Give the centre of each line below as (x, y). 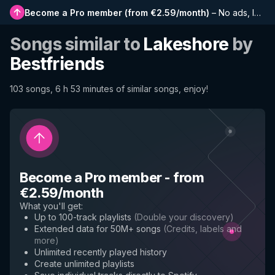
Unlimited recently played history (101, 252)
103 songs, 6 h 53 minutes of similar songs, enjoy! (109, 89)
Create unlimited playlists (84, 264)
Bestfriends (57, 64)
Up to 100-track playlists (83, 217)
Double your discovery (184, 217)
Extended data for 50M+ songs (98, 229)
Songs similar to (77, 44)
